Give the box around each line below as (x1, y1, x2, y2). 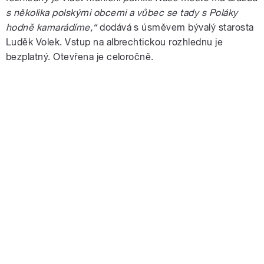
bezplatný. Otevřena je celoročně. (6, 51, 154, 63)
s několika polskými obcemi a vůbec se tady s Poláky (6, 7, 238, 19)
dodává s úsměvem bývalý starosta (97, 22, 254, 34)
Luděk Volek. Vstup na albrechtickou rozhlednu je (6, 37, 223, 48)
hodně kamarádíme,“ (6, 22, 97, 34)
